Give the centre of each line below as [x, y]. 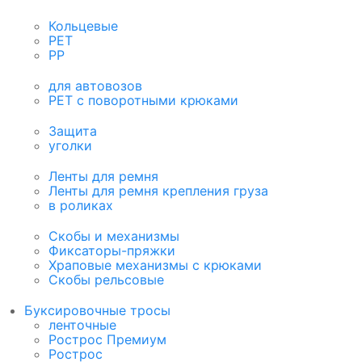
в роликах [81, 206]
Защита [73, 131]
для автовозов [95, 86]
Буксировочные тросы [97, 311]
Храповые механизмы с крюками [155, 265]
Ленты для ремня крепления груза [158, 191]
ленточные [82, 325]
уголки [70, 146]
